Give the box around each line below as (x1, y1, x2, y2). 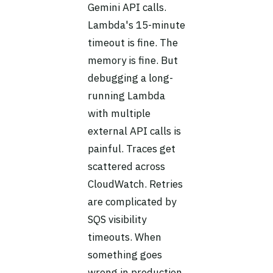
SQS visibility (88, 213, 146, 226)
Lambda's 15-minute (88, 18, 185, 32)
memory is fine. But (88, 54, 178, 67)
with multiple (88, 107, 151, 120)
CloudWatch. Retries (88, 177, 183, 191)
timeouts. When (88, 230, 161, 244)
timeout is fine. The (88, 36, 178, 49)
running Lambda (88, 89, 165, 102)
